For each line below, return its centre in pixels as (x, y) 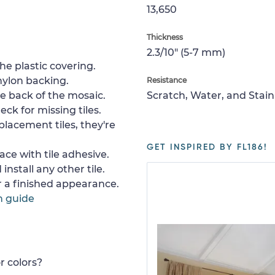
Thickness (165, 37)
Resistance (167, 80)
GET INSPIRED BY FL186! (207, 147)
